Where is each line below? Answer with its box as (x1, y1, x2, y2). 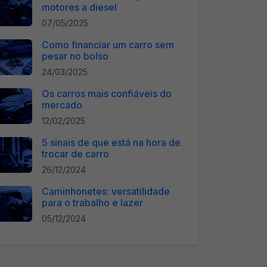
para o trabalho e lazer (42, 197, 143, 209)
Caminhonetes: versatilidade (42, 185, 170, 197)
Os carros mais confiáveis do (42, 88, 172, 100)
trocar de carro (42, 148, 109, 160)
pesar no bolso (42, 50, 108, 62)
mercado (42, 99, 82, 111)
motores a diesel (42, 1, 117, 13)
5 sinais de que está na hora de (42, 136, 181, 148)
